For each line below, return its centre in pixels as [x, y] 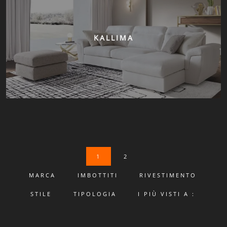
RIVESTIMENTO [168, 175]
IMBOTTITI [98, 175]
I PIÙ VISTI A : [167, 194]
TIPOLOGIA [95, 194]
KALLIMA [113, 38]
